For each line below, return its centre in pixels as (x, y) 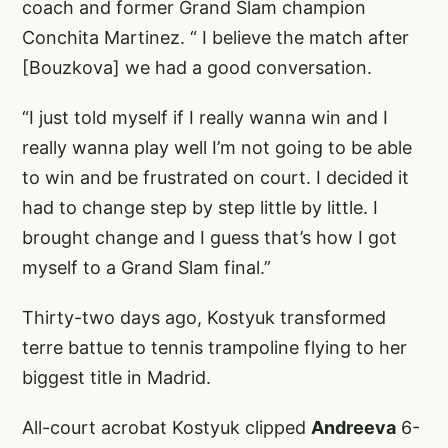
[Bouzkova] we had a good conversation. (197, 68)
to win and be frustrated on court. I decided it (215, 178)
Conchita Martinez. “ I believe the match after (215, 38)
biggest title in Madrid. (116, 378)
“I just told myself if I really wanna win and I (205, 118)
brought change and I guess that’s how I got (209, 238)
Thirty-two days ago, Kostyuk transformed (204, 318)
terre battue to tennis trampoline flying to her (214, 348)
